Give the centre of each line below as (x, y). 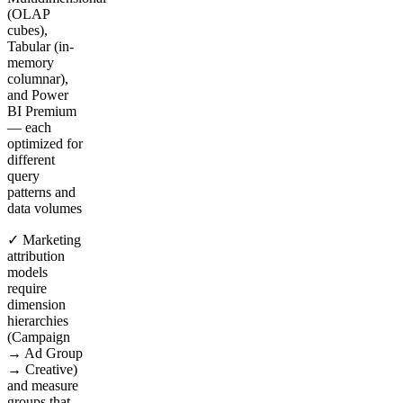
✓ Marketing (44, 239)
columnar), (38, 78)
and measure (43, 385)
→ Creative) (42, 369)
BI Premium (42, 111)
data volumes (45, 208)
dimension (36, 304)
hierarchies (38, 320)
